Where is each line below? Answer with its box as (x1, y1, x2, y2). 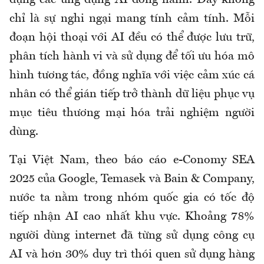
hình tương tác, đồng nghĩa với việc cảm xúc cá (9, 70, 255, 82)
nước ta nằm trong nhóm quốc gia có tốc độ (9, 192, 255, 204)
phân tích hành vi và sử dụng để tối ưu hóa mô (9, 51, 255, 63)
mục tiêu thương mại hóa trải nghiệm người (9, 107, 255, 120)
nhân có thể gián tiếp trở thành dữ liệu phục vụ (9, 88, 255, 101)
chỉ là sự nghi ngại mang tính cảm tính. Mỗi (9, 13, 255, 25)
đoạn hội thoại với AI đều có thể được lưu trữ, (9, 32, 255, 44)
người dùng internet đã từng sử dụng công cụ (9, 230, 255, 242)
